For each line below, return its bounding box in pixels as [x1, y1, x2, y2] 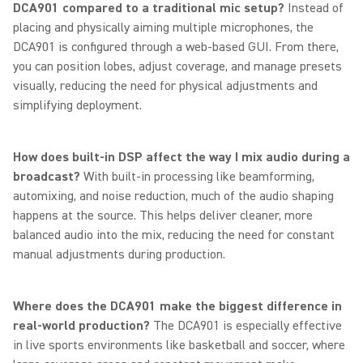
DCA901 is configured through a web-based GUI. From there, [13, 39, 339, 55]
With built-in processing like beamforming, [83, 169, 314, 185]
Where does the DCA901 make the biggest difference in [13, 298, 342, 314]
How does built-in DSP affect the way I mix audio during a [13, 149, 350, 165]
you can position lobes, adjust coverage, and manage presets [13, 58, 342, 75]
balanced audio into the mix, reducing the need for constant [13, 227, 335, 243]
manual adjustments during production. [13, 246, 225, 263]
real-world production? [13, 318, 153, 334]
